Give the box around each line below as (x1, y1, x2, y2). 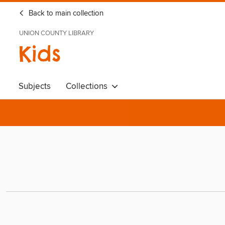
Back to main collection (27, 9, 103, 18)
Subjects (19, 81, 51, 92)
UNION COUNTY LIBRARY (19, 29, 94, 37)
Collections (66, 81, 111, 92)
